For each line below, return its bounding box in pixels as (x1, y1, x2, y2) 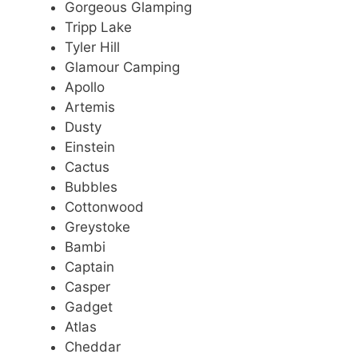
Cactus (65, 159, 109, 176)
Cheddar (65, 339, 121, 356)
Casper (65, 279, 110, 296)
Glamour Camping (65, 59, 180, 76)
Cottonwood (65, 199, 144, 216)
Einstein (65, 139, 115, 156)
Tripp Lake (65, 19, 132, 36)
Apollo (65, 79, 105, 96)
